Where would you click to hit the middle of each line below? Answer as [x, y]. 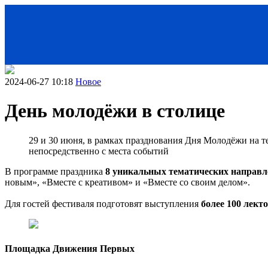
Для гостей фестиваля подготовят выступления [103, 203]
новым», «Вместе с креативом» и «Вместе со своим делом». [127, 182]
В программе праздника [55, 171]
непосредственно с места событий [99, 151]
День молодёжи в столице [115, 111]
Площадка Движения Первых [70, 249]
